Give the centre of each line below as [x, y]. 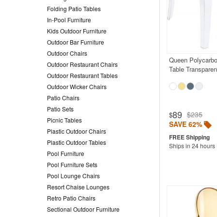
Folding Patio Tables [74, 8]
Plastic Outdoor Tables [77, 142]
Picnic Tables [64, 120]
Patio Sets [60, 108]
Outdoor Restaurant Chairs [82, 64]
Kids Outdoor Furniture [77, 31]
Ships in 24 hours [192, 145]
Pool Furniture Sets [72, 164]
